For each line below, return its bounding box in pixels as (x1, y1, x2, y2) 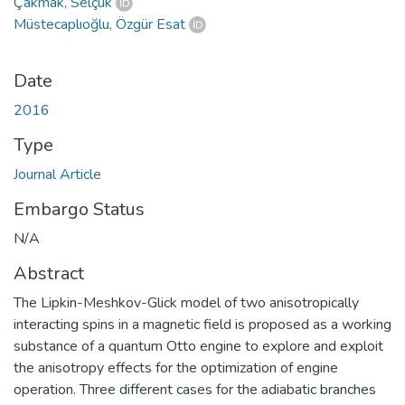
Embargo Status (14, 196, 145, 221)
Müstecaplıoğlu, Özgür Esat (14, 14, 185, 34)
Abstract (14, 260, 84, 286)
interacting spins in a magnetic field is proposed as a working (14, 314, 391, 334)
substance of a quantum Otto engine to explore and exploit (14, 335, 383, 356)
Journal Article (14, 164, 101, 184)
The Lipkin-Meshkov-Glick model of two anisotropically (14, 292, 359, 313)
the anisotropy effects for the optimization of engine (14, 357, 338, 378)
